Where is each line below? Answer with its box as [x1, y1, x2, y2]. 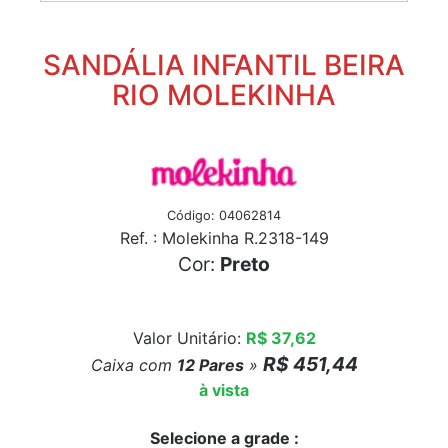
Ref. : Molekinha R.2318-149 [119, 227, 329, 248]
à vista [199, 379, 249, 400]
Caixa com [90, 354, 177, 375]
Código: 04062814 [167, 207, 281, 223]
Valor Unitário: [132, 327, 246, 348]
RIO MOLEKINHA [112, 77, 336, 112]
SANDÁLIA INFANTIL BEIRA [43, 47, 405, 82]
